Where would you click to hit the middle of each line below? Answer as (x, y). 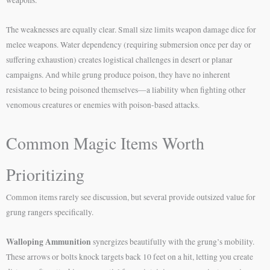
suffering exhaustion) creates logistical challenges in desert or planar (119, 59)
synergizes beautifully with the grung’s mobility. (173, 241)
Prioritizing (45, 174)
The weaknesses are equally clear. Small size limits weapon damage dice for (131, 29)
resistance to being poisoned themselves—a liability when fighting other (126, 89)
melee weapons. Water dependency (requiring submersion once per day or (129, 44)
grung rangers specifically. (50, 212)
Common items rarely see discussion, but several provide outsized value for (131, 197)
